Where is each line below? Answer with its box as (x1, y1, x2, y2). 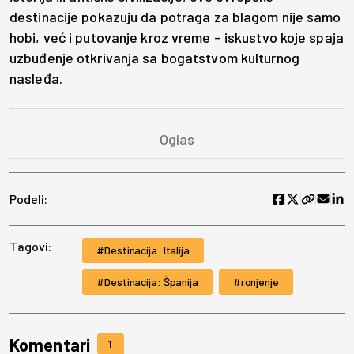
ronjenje (240, 274, 279, 288)
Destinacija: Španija (104, 274, 198, 288)
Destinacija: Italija (104, 243, 190, 257)
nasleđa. (9, 69, 62, 87)
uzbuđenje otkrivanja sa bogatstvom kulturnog (9, 48, 299, 66)
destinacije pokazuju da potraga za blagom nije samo (9, 7, 341, 25)
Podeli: (9, 190, 48, 206)
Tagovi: (9, 238, 52, 254)
